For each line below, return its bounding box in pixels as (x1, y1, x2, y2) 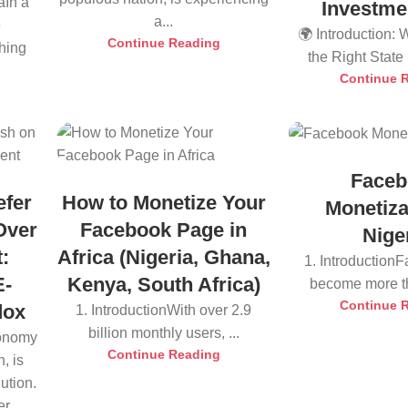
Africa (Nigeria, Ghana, (56, 246, 270, 269)
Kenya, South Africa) (66, 273, 260, 296)
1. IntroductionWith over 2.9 (76, 302, 252, 318)
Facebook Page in (80, 219, 248, 241)
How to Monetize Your (61, 191, 266, 214)
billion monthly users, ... (87, 325, 240, 341)
